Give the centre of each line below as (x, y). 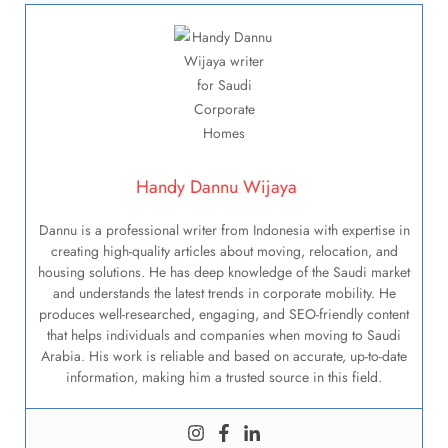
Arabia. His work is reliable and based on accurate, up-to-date (224, 356)
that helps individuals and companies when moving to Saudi (224, 335)
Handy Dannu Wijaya (216, 187)
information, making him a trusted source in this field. (224, 377)
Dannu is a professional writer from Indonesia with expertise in (224, 230)
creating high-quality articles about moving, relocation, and (224, 251)
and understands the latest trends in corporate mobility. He (224, 293)
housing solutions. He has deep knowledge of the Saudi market (224, 272)
